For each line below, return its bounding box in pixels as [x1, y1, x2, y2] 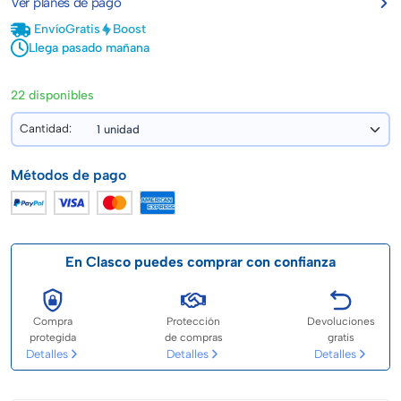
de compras [164, 331, 223, 345]
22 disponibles [11, 88, 94, 104]
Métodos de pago [11, 166, 126, 184]
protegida [30, 331, 76, 345]
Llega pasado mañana [29, 40, 149, 56]
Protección [166, 315, 220, 328]
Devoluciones [307, 315, 375, 328]
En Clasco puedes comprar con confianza [65, 253, 336, 271]
